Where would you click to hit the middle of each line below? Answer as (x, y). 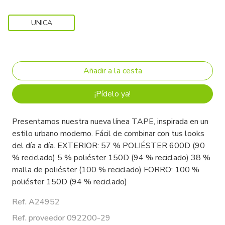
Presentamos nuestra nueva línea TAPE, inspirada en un (110, 122)
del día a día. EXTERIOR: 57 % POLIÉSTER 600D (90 (108, 146)
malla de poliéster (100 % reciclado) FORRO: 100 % (106, 170)
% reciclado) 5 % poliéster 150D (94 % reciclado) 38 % (111, 158)
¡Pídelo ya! (113, 94)
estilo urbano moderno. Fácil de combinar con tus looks (108, 134)
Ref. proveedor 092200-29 (61, 218)
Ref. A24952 (36, 202)
